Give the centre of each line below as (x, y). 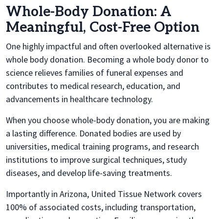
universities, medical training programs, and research (102, 146)
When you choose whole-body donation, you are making (108, 120)
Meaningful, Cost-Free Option (103, 27)
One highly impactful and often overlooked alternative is (108, 46)
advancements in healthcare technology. (79, 99)
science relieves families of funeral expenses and (95, 72)
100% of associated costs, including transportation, (101, 207)
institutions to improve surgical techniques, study (96, 159)
